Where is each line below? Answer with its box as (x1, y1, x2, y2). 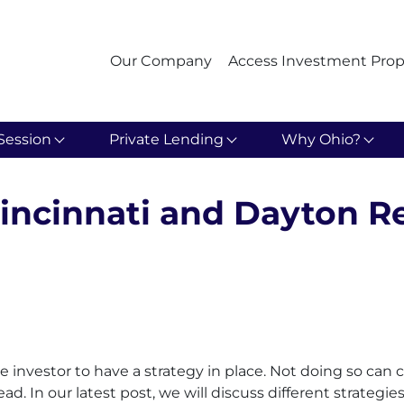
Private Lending (109, 130, 225, 148)
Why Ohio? (281, 130, 361, 148)
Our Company (110, 51, 212, 69)
